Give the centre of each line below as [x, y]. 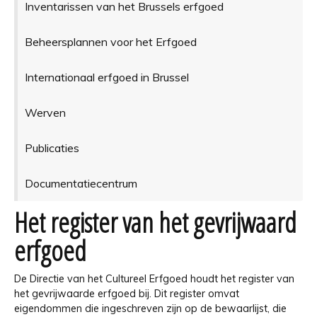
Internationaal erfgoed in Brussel [106, 77]
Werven [45, 112]
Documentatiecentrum [81, 183]
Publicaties [52, 148]
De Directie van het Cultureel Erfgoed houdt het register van [154, 278]
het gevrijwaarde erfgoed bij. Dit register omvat [127, 293]
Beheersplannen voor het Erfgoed [110, 41]
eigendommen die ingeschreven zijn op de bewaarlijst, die [150, 308]
